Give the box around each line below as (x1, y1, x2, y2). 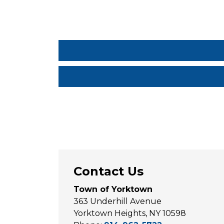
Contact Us (73, 164, 143, 178)
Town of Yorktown (73, 184, 152, 194)
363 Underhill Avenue (73, 196, 161, 206)
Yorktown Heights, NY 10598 (73, 208, 186, 218)
